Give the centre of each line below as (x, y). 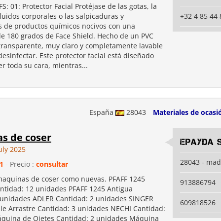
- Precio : (19, 164)
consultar (52, 164)
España (102, 112)
